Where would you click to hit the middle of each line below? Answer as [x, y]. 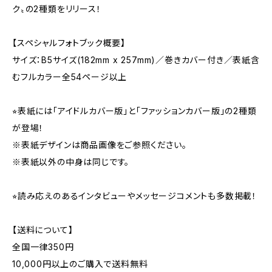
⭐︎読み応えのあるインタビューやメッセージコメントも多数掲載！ [134, 196]
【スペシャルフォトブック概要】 [69, 43]
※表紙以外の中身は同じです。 [71, 162]
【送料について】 [43, 230]
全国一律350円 [43, 247]
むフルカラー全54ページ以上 [70, 77]
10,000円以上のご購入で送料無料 [80, 264]
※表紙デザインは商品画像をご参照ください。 [100, 145]
